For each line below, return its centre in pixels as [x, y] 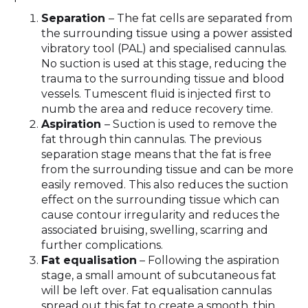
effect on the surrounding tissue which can [160, 199]
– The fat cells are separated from [200, 18]
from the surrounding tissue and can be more [167, 169]
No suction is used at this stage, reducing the [164, 63]
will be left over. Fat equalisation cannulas [156, 290]
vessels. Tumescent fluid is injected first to [156, 93]
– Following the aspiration [208, 260]
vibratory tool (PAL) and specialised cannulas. [164, 48]
